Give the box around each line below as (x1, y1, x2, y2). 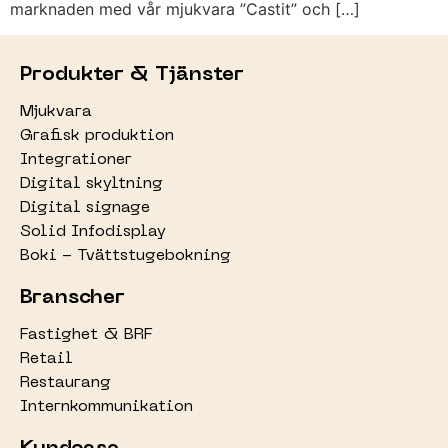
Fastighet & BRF (20, 327, 153, 344)
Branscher (20, 288, 125, 309)
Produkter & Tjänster (20, 65, 244, 86)
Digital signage (20, 200, 150, 217)
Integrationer (20, 152, 132, 169)
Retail (20, 351, 73, 368)
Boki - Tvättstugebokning (20, 248, 231, 265)
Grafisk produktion (20, 128, 174, 145)
